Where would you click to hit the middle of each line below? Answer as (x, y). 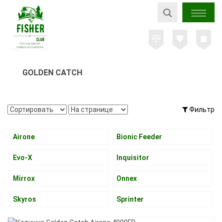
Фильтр (201, 110)
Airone (24, 137)
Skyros (25, 199)
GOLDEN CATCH (52, 73)
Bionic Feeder (139, 137)
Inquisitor (133, 158)
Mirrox (24, 178)
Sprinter (130, 199)
